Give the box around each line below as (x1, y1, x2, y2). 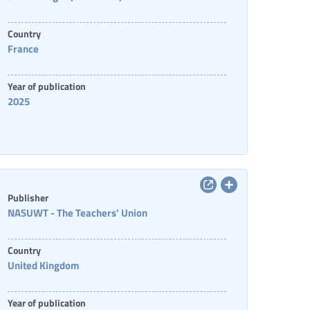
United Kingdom (7, 257, 80, 273)
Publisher (7, 190, 48, 204)
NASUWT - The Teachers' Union (7, 205, 147, 220)
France (7, 41, 39, 56)
